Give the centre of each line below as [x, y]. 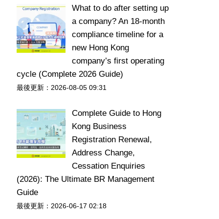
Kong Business [99, 126]
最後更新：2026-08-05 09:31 [62, 88]
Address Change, [103, 153]
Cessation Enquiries [108, 166]
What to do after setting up [120, 8]
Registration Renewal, [112, 140]
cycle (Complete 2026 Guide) [70, 74]
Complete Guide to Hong [116, 113]
